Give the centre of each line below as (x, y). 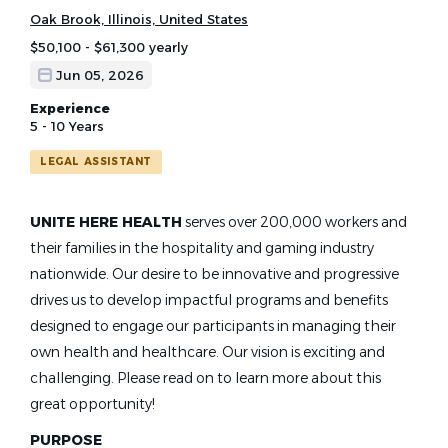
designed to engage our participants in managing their (213, 326)
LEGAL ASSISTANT (96, 161)
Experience (70, 108)
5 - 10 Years (67, 126)
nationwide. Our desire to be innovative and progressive (214, 274)
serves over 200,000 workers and (294, 222)
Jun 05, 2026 (100, 75)
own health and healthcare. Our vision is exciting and (207, 352)
